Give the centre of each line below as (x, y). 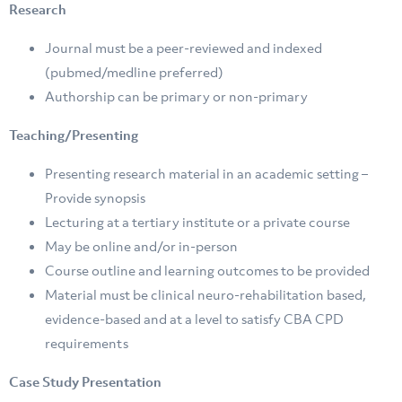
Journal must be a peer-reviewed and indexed (184, 48)
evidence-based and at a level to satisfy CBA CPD (194, 319)
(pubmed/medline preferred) (134, 72)
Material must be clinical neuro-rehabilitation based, (205, 295)
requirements (87, 343)
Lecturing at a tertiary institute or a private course (197, 222)
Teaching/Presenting (74, 135)
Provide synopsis (95, 198)
